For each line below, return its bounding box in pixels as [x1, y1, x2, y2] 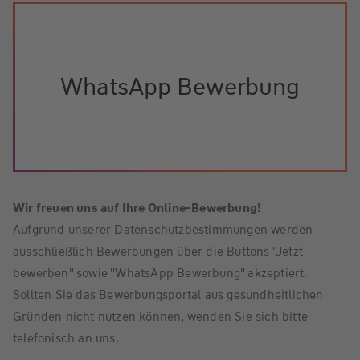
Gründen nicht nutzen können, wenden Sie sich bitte [13, 309, 309, 325]
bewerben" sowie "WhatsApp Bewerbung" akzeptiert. [13, 265, 308, 282]
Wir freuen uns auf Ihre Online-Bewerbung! [13, 200, 262, 217]
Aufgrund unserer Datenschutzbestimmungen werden [13, 222, 313, 239]
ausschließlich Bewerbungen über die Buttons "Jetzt [13, 243, 304, 260]
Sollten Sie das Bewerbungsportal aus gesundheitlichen [13, 287, 324, 304]
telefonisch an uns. [13, 330, 119, 347]
